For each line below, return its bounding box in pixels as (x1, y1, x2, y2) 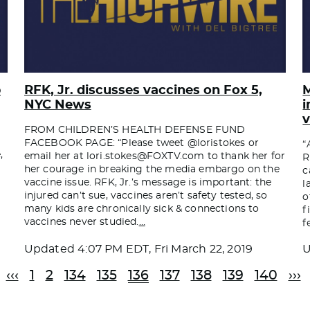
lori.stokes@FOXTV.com (86, 151, 205, 161)
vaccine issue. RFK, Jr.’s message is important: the (24, 177, 272, 188)
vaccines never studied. (24, 217, 139, 227)
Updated (24, 243, 78, 255)
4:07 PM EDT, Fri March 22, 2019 (77, 243, 253, 255)
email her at (24, 151, 86, 161)
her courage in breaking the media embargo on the (24, 164, 280, 174)
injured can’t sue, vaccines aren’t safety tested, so (24, 190, 268, 201)
